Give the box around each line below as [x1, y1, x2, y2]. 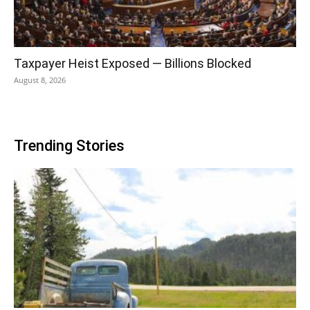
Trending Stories [14, 137, 125, 155]
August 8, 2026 [14, 75, 66, 86]
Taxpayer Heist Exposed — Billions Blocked [14, 56, 251, 71]
